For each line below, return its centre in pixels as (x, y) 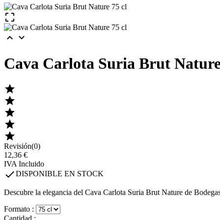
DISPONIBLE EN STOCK (60, 174)
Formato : (20, 209)
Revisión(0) (22, 146)
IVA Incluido (24, 164)
